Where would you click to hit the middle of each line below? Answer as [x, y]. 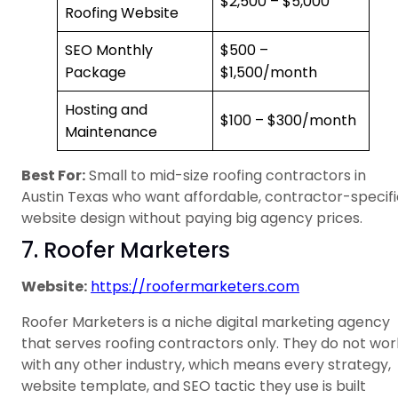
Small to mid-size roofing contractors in [226, 176]
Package [96, 73]
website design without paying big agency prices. [192, 219]
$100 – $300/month [288, 121]
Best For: [53, 176]
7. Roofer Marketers [126, 251]
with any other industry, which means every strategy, [206, 365]
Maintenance [111, 132]
